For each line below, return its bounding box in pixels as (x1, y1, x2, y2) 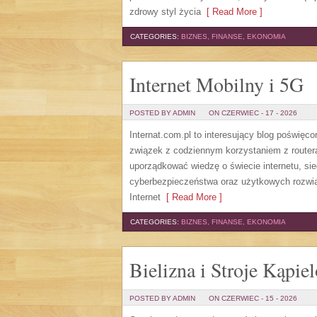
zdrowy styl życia (129, 6, 201, 17)
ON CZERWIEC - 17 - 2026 (209, 109, 297, 117)
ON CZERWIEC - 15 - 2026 (209, 294, 297, 302)
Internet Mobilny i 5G (129, 71, 304, 98)
